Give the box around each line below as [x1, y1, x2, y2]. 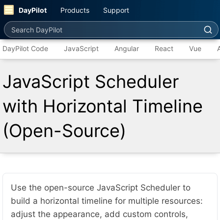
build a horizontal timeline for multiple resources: [11, 196, 203, 206]
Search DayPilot [3, 21, 63, 30]
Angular [114, 44, 139, 53]
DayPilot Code [2, 44, 48, 53]
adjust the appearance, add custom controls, [11, 209, 188, 219]
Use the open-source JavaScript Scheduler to [11, 183, 191, 192]
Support [103, 5, 129, 14]
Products [60, 5, 89, 14]
